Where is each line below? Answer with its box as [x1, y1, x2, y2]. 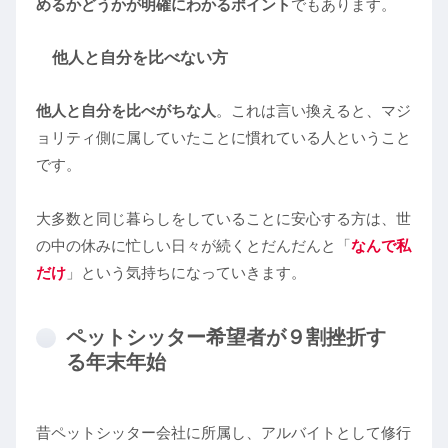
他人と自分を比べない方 [52, 48, 228, 66]
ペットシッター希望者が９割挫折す [66, 326, 386, 348]
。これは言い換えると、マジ [216, 102, 411, 119]
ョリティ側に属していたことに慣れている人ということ [36, 129, 411, 146]
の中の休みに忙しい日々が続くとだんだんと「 [36, 237, 351, 254]
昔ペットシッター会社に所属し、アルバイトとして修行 [36, 424, 411, 442]
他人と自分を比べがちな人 [36, 102, 216, 119]
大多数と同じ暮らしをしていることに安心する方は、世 [36, 210, 411, 227]
